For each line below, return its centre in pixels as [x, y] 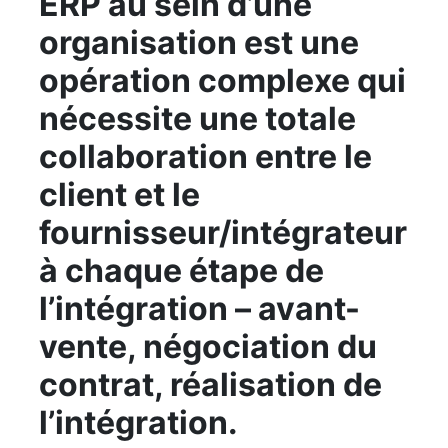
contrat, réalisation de [210, 384]
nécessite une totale [197, 118]
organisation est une [199, 42]
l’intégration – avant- [199, 308]
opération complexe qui [222, 80]
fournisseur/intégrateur [223, 232]
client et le [119, 194]
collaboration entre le [205, 156]
